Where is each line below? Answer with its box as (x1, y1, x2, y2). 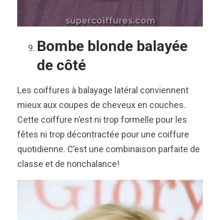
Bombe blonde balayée (37, 37, 188, 55)
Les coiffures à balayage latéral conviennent (17, 84, 189, 95)
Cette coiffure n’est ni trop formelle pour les (17, 114, 187, 125)
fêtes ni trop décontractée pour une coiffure (17, 129, 189, 139)
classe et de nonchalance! (17, 158, 119, 169)
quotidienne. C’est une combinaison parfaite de (17, 143, 200, 154)
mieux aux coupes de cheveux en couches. (17, 99, 186, 110)
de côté (37, 56, 86, 74)
